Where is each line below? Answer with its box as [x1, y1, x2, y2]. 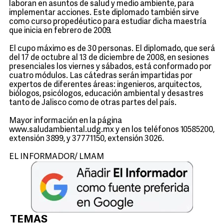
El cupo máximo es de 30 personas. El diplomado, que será [9, 45, 215, 53]
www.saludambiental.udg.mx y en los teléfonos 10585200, [9, 126, 214, 134]
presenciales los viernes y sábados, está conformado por [9, 63, 211, 71]
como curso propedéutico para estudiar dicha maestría [9, 18, 206, 26]
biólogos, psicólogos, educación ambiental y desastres [9, 90, 203, 98]
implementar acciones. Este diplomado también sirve [9, 9, 199, 17]
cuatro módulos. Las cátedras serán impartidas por [9, 72, 192, 80]
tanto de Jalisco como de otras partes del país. [9, 99, 176, 107]
